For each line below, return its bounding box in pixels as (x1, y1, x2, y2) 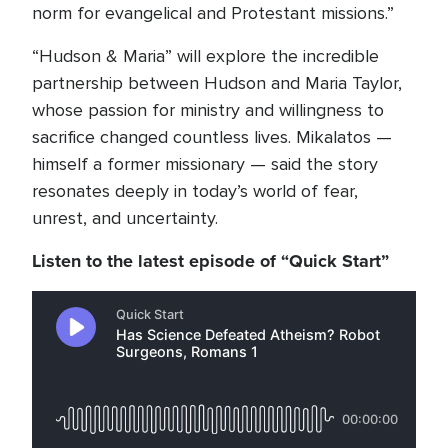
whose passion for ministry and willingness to (32, 99, 384, 121)
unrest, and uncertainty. (32, 207, 218, 229)
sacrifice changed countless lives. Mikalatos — (32, 126, 392, 148)
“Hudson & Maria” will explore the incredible (32, 45, 379, 67)
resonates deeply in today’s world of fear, (32, 180, 358, 202)
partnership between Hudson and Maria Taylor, (32, 72, 402, 94)
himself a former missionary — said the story (32, 153, 378, 175)
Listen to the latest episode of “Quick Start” (32, 248, 389, 274)
